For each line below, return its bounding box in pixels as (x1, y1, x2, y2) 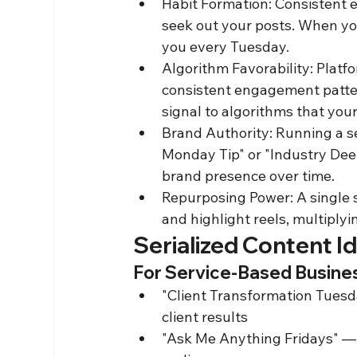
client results (162, 307, 249, 326)
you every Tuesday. (162, 37, 290, 56)
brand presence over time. (162, 166, 335, 185)
